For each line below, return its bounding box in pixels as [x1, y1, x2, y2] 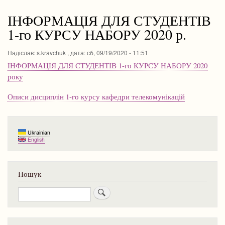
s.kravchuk [37, 48, 66, 57]
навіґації [8, 3, 36, 14]
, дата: [66, 48, 87, 57]
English [26, 135, 45, 143]
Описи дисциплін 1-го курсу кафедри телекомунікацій [8, 91, 185, 101]
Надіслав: [8, 48, 37, 57]
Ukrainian [26, 128, 50, 136]
